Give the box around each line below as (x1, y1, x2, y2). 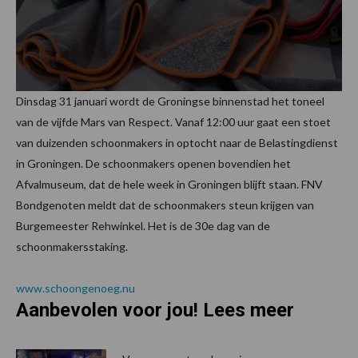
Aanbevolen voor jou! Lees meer (16, 299, 294, 322)
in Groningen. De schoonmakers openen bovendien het (16, 157, 291, 171)
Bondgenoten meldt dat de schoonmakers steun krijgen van (16, 198, 314, 213)
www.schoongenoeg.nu (16, 281, 135, 296)
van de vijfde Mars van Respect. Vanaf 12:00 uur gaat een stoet (16, 115, 331, 129)
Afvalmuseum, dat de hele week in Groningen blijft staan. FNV (16, 177, 323, 192)
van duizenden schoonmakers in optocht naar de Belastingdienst (16, 136, 338, 150)
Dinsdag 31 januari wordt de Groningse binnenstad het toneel (16, 94, 324, 109)
